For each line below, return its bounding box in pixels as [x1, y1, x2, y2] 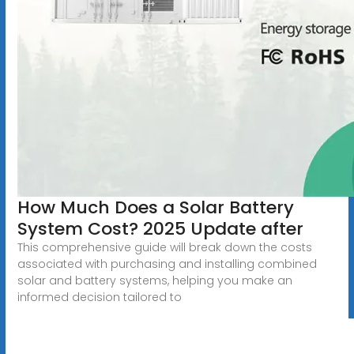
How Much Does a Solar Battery [17, 194, 294, 220]
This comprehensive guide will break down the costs [17, 239, 312, 255]
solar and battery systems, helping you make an [17, 272, 292, 288]
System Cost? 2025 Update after [17, 216, 303, 241]
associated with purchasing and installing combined [17, 255, 317, 272]
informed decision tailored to [17, 288, 182, 305]
